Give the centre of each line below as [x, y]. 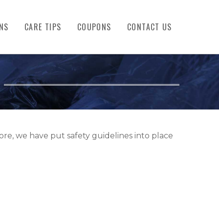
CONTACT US [150, 27]
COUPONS [94, 27]
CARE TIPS [43, 27]
